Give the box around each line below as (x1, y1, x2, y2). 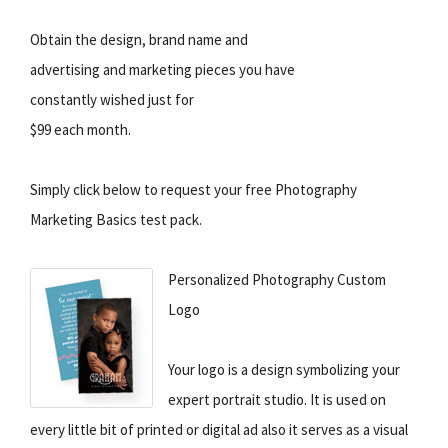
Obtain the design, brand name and (30, 29, 248, 49)
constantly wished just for (30, 89, 194, 109)
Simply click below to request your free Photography (30, 179, 357, 199)
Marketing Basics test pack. (30, 209, 202, 229)
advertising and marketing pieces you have (30, 59, 295, 79)
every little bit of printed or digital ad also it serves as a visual (30, 419, 408, 439)
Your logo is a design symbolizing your (168, 359, 400, 379)
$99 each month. (30, 119, 131, 139)
